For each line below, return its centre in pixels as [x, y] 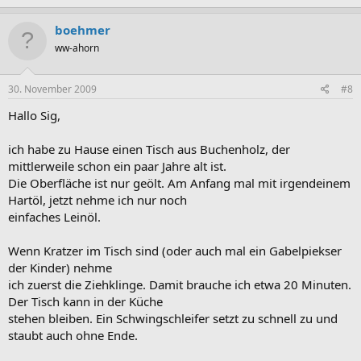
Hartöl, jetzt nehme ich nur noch [98, 200]
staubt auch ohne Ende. [73, 335]
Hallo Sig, [34, 115]
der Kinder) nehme [60, 268]
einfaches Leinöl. [54, 217]
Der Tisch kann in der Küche [85, 301]
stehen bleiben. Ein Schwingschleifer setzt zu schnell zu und [173, 318]
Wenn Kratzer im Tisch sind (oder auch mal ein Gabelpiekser [175, 251]
